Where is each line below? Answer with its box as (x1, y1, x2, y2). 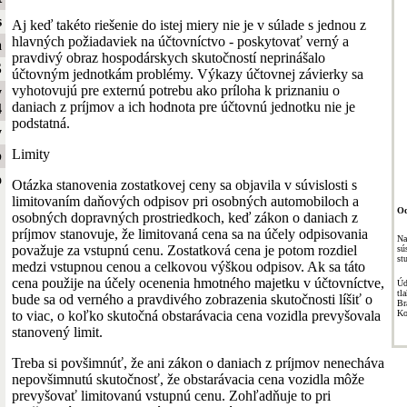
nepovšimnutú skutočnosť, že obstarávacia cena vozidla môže (12, 371, 364, 387)
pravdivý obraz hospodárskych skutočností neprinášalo (12, 49, 325, 65)
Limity (12, 145, 50, 162)
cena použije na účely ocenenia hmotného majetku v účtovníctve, (12, 274, 384, 291)
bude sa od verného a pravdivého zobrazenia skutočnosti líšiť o (12, 291, 372, 307)
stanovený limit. (12, 323, 103, 340)
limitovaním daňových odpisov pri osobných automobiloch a (12, 193, 359, 209)
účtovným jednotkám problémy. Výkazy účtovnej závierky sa (12, 65, 363, 82)
